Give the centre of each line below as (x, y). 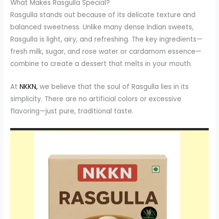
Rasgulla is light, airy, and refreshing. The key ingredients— (107, 40)
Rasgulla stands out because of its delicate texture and (103, 15)
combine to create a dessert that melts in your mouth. (101, 64)
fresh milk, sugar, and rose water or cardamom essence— (106, 52)
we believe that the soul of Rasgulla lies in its (113, 87)
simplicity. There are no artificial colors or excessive (96, 99)
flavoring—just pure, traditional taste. (72, 111)
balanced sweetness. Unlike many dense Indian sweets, (102, 27)
